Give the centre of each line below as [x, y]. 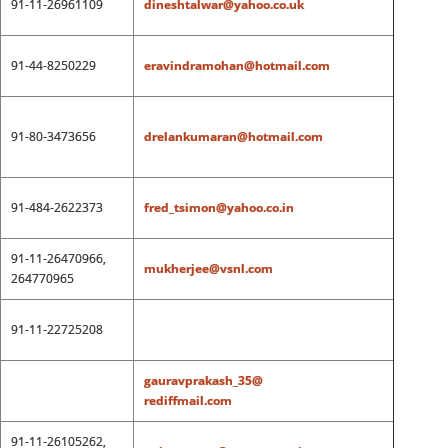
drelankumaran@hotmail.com [233, 136]
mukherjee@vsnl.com [208, 268]
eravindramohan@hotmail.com [236, 65]
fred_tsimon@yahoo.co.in [218, 207]
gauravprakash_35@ [203, 380]
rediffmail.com [187, 400]
